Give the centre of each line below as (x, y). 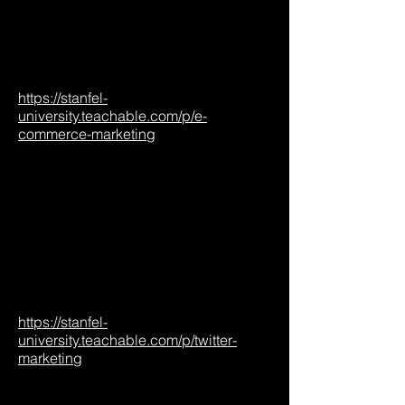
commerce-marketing (87, 134)
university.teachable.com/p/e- (113, 116)
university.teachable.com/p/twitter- (127, 340)
